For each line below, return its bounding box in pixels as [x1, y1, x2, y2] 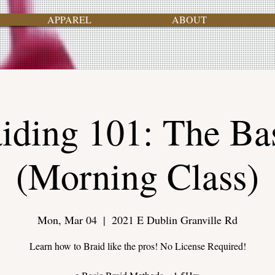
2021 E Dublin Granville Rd [112, 212, 238, 227]
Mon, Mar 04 [37, 212, 97, 227]
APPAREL [47, 13, 91, 26]
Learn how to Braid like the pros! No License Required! [29, 239, 246, 252]
